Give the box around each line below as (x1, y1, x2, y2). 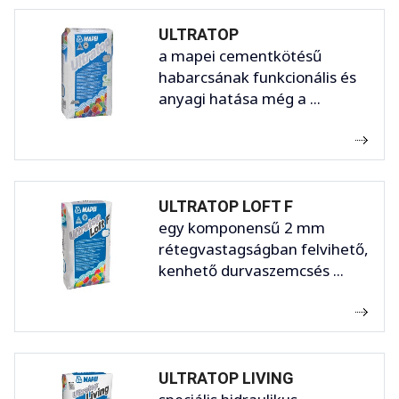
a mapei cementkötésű (159, 45, 322, 66)
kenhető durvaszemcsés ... (159, 259, 344, 281)
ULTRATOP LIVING (159, 368, 294, 387)
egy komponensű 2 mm (159, 216, 325, 238)
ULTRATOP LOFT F (159, 196, 293, 216)
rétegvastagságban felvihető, (159, 238, 369, 259)
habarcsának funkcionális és (159, 66, 356, 87)
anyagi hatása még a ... (159, 87, 321, 109)
